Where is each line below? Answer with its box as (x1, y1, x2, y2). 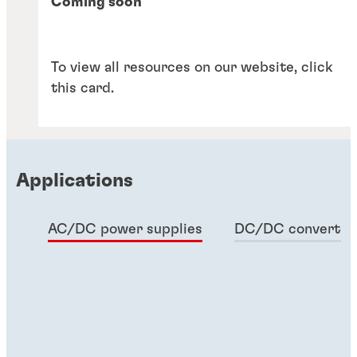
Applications (16, 171, 133, 191)
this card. (51, 81, 114, 96)
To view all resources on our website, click (51, 61, 332, 76)
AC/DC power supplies (48, 222, 202, 237)
